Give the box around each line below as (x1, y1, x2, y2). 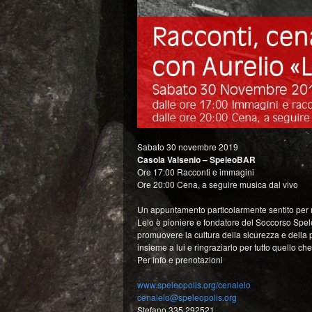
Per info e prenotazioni (137, 253, 223, 266)
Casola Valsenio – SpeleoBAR (137, 153, 256, 166)
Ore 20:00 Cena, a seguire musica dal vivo (137, 178, 298, 191)
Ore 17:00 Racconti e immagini (137, 166, 254, 178)
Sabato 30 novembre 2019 (137, 141, 238, 153)
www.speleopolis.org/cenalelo (137, 279, 251, 291)
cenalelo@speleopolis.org (137, 291, 237, 304)
